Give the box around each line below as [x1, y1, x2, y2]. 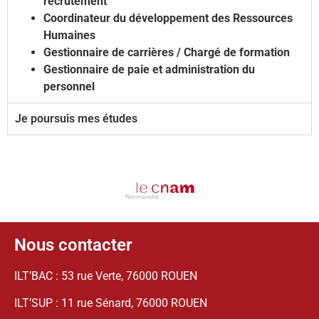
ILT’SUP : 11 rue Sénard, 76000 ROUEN [14, 296, 207, 310]
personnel [43, 79, 95, 93]
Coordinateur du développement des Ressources [43, 11, 293, 25]
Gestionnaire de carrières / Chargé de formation [43, 45, 290, 59]
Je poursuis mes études [15, 111, 137, 125]
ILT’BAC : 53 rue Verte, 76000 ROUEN [14, 268, 197, 283]
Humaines [43, 28, 95, 42]
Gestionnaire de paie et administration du [43, 62, 255, 76]
